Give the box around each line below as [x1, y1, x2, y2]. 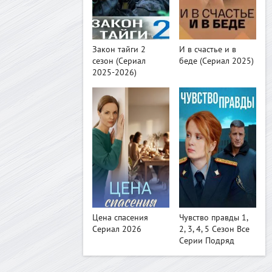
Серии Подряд [179, 235, 235, 246]
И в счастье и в [179, 44, 237, 55]
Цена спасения [92, 212, 148, 223]
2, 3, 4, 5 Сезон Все [179, 223, 250, 234]
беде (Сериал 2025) [179, 55, 254, 66]
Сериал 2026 [92, 223, 141, 234]
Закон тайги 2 [92, 44, 146, 55]
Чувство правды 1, [179, 212, 248, 223]
